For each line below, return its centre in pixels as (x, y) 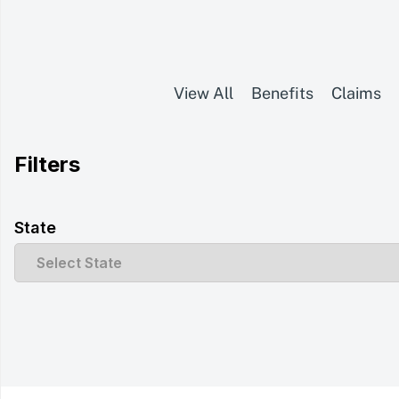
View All (203, 93)
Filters (47, 164)
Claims (356, 93)
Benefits (282, 93)
